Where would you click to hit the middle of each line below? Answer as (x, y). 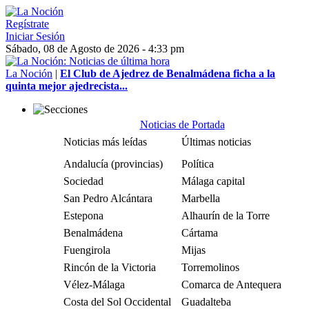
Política (198, 164)
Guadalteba (206, 302)
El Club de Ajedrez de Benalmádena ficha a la (168, 73)
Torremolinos (210, 267)
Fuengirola (87, 250)
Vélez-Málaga (94, 285)
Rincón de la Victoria (110, 267)
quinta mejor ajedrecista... (67, 86)
